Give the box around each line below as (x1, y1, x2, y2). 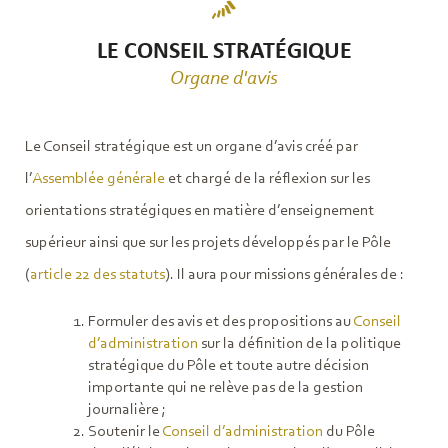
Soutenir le (87, 424, 162, 441)
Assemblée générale (32, 171, 165, 188)
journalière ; (87, 402, 166, 419)
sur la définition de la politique (197, 336, 401, 353)
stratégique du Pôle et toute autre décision (87, 358, 369, 375)
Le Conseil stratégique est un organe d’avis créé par (25, 139, 358, 156)
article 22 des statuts (30, 267, 165, 284)
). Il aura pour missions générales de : (165, 267, 404, 284)
